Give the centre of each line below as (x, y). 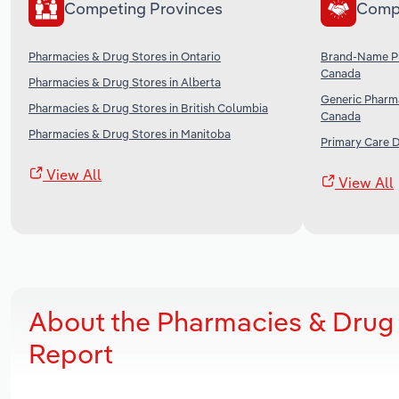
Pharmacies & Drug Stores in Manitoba (130, 133)
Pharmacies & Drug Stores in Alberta (125, 81)
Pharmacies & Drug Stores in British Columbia (148, 107)
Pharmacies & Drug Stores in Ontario (125, 56)
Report (71, 353)
